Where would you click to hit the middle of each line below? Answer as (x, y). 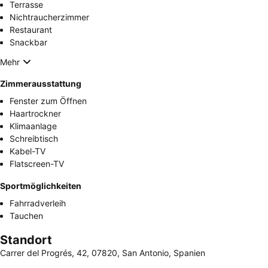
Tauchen (26, 216)
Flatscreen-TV (37, 164)
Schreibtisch (34, 139)
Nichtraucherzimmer (49, 17)
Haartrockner (35, 114)
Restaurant (31, 30)
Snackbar (28, 42)
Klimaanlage (33, 126)
